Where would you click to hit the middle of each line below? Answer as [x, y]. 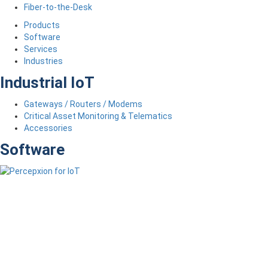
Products [42, 25]
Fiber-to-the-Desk [58, 7]
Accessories [48, 128]
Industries [43, 61]
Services [41, 49]
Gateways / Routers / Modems [83, 104]
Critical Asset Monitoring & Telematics [98, 116]
